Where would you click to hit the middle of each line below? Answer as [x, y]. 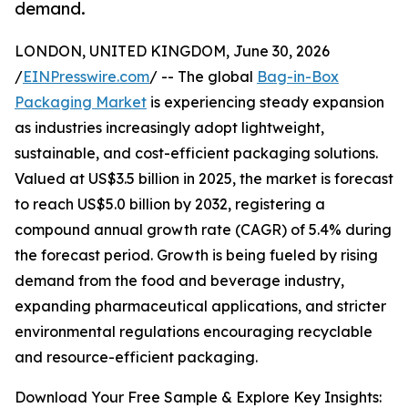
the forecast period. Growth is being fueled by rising [196, 255]
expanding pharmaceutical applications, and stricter [200, 306]
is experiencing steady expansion [265, 102]
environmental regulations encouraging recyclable [194, 332]
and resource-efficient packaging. [136, 357]
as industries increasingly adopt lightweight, [169, 128]
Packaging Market [81, 102]
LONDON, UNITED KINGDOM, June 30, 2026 [172, 51]
